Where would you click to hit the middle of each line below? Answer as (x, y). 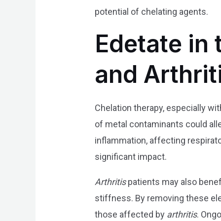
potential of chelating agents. (152, 12)
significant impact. (131, 157)
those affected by (131, 215)
